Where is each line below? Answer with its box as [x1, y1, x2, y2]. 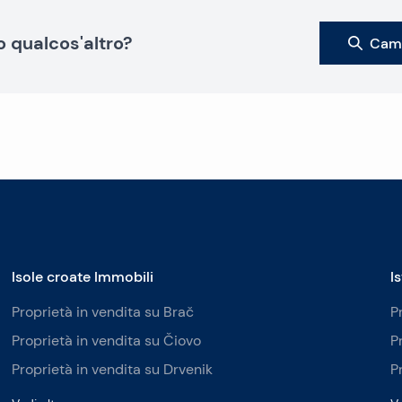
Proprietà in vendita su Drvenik [12, 361, 214, 378]
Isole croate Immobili [12, 267, 154, 285]
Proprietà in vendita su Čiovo [12, 332, 202, 349]
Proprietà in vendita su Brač [12, 303, 195, 320]
